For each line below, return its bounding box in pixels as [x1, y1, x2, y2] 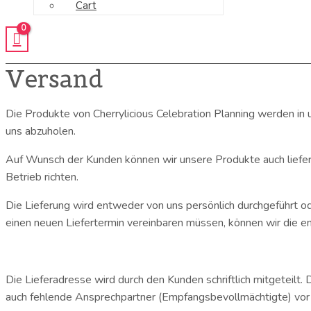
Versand [6, 63, 103, 94]
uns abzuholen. [6, 123, 78, 139]
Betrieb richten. [6, 169, 78, 185]
